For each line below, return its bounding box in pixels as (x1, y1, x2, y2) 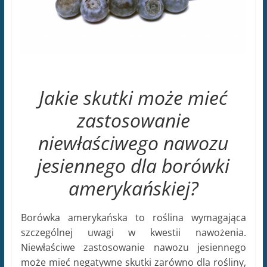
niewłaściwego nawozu (38, 129, 229, 156)
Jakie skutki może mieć (39, 84, 228, 110)
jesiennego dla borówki (37, 152, 230, 178)
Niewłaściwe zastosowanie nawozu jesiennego (20, 240, 247, 254)
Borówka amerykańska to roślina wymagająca (20, 210, 247, 224)
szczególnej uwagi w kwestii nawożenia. (20, 225, 247, 239)
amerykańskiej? (68, 175, 198, 201)
